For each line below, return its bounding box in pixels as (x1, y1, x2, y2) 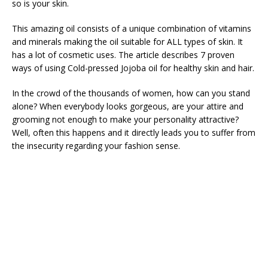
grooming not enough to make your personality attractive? (12, 114, 239, 125)
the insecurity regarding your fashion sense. (12, 140, 180, 151)
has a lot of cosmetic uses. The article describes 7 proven (12, 49, 234, 60)
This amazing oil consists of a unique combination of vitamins (12, 23, 251, 34)
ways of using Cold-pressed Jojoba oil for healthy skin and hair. (12, 62, 254, 74)
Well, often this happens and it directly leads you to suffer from (12, 127, 255, 138)
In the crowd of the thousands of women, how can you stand (12, 87, 250, 99)
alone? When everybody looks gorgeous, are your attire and (12, 100, 243, 112)
